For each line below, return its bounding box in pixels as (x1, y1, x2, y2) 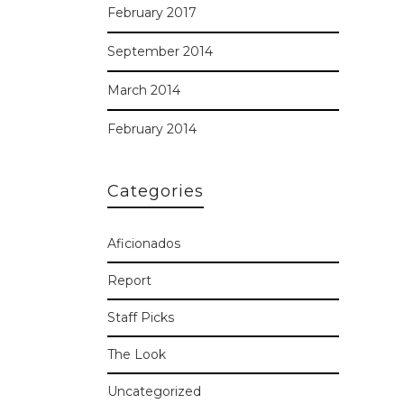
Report (106, 272, 151, 289)
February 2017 (106, 5, 197, 21)
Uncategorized (106, 383, 201, 399)
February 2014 (106, 121, 197, 137)
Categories (106, 181, 204, 201)
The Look (106, 346, 166, 363)
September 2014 (106, 43, 213, 60)
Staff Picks (106, 309, 174, 326)
